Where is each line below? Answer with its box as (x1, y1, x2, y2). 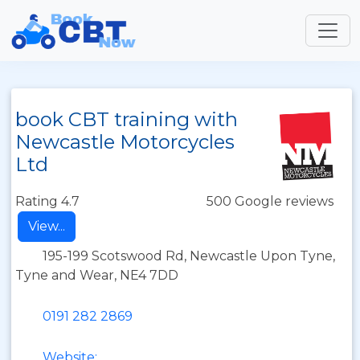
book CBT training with (15, 108, 238, 131)
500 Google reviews (207, 194, 333, 209)
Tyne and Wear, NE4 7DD (15, 268, 178, 283)
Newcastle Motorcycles (15, 130, 235, 153)
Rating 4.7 (15, 194, 80, 209)
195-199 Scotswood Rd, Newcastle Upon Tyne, (43, 248, 335, 264)
